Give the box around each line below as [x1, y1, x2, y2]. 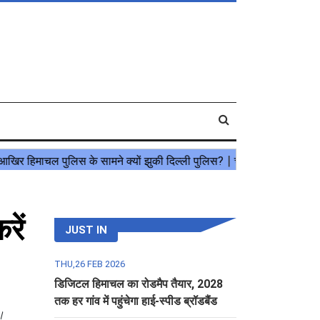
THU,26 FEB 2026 [54, 259, 125, 269]
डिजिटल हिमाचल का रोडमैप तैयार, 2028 [54, 277, 223, 291]
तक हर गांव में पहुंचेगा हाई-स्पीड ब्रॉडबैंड [54, 294, 217, 308]
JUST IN [65, 224, 107, 236]
